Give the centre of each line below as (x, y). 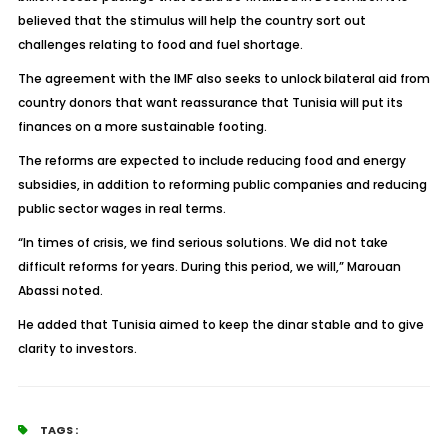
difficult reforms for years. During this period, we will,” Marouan (209, 266)
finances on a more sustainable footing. (142, 126)
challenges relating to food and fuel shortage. (160, 44)
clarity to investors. (77, 348)
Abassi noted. (60, 290)
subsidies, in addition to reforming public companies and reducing (222, 184)
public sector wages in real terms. (121, 208)
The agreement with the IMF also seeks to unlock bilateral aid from (223, 78)
